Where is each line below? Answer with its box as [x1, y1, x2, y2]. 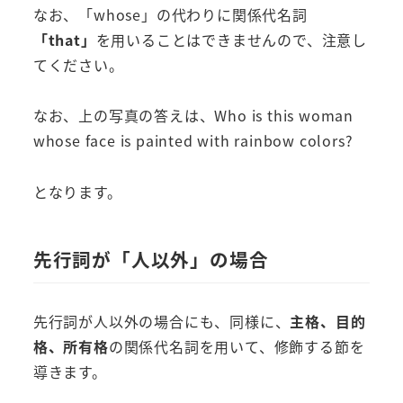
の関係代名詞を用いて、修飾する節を [108, 336, 365, 358]
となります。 [32, 181, 122, 203]
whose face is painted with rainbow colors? [32, 130, 354, 152]
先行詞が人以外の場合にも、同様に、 [32, 310, 291, 333]
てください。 [32, 53, 124, 76]
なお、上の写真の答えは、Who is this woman [32, 104, 354, 127]
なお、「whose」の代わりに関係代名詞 [32, 3, 308, 25]
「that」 [32, 28, 96, 50]
